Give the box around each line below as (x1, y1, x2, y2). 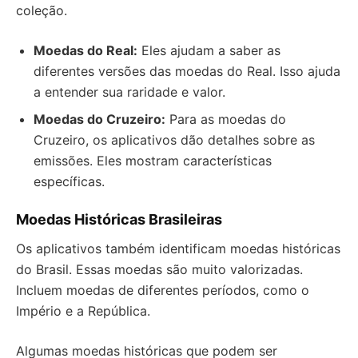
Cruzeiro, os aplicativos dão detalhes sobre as (34, 132, 315, 148)
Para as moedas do (165, 111, 286, 127)
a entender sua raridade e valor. (34, 84, 225, 100)
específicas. (34, 173, 105, 189)
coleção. (16, 2, 67, 18)
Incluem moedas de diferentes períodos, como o (16, 282, 309, 298)
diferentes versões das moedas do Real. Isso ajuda (34, 63, 340, 79)
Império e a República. (16, 303, 150, 319)
